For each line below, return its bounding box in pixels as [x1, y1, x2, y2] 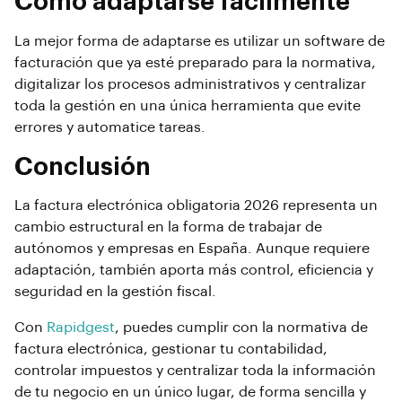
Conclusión [14, 154, 151, 179]
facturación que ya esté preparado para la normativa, [14, 55, 376, 70]
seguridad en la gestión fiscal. [14, 284, 216, 300]
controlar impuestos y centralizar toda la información [14, 363, 376, 379]
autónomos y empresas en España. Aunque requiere [14, 241, 370, 257]
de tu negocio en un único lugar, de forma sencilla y [14, 385, 366, 400]
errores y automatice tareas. [14, 119, 205, 135]
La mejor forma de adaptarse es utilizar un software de [14, 33, 385, 48]
